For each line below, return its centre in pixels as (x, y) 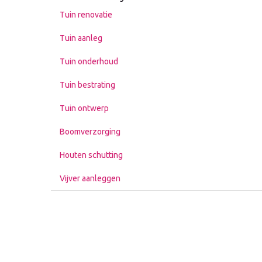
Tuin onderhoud (89, 62)
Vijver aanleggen (90, 179)
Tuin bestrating (87, 85)
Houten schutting (91, 155)
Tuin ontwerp (84, 108)
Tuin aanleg (81, 38)
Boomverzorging (90, 132)
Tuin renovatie (86, 15)
